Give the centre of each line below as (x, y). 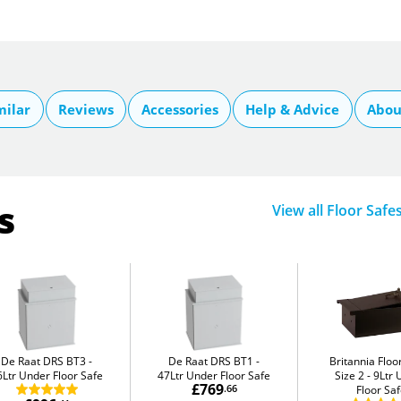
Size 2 (350, 376)
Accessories (179, 109)
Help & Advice (293, 109)
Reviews (85, 109)
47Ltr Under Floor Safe (214, 376)
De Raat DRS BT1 (211, 362)
